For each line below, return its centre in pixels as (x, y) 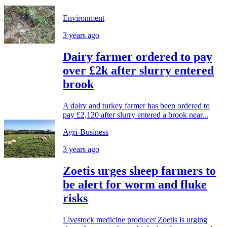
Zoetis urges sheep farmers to (139, 171)
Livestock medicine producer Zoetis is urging (135, 220)
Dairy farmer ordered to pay (138, 57)
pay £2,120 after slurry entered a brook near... (136, 115)
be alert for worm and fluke (135, 185)
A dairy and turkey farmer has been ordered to (136, 106)
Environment (84, 18)
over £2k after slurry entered (138, 71)
